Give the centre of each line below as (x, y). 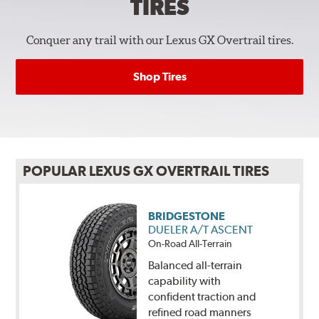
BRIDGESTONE (186, 216)
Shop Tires (159, 77)
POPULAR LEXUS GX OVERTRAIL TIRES (146, 171)
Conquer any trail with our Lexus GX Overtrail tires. (159, 40)
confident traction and (202, 296)
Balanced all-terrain (195, 265)
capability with (184, 281)
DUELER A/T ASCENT (200, 230)
